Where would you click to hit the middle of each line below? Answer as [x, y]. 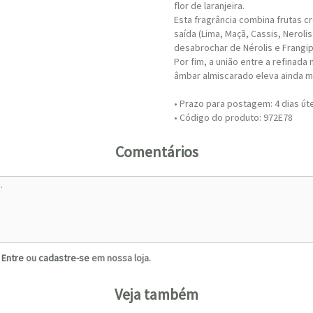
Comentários [156, 152]
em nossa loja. [120, 258]
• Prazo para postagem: [224, 103]
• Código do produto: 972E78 [233, 117]
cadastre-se [64, 258]
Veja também [156, 294]
